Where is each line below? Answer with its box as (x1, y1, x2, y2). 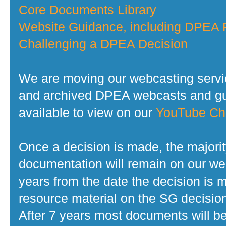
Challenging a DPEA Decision (19, 37, 188, 51)
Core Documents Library (19, 3, 156, 17)
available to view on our (19, 105, 156, 120)
